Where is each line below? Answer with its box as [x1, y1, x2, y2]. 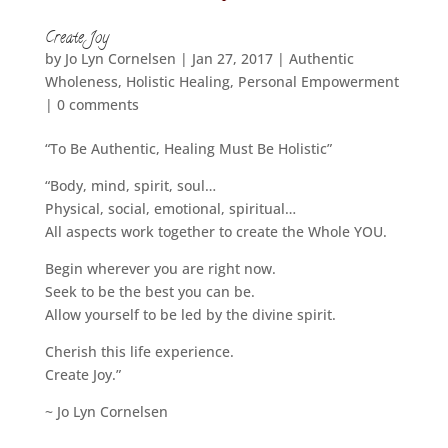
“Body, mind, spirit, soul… [44, 175, 216, 195]
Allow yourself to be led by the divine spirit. [44, 304, 336, 324]
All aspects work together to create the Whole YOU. [44, 221, 387, 241]
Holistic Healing [125, 71, 230, 91]
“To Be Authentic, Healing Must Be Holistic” [44, 138, 332, 158]
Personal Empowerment [237, 71, 399, 91]
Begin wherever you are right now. [44, 258, 276, 278]
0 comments [56, 94, 139, 114]
